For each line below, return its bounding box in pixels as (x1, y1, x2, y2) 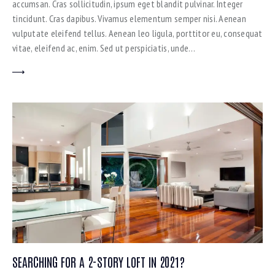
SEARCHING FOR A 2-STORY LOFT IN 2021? (12, 253, 185, 269)
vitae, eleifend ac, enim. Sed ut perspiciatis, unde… (12, 41, 196, 54)
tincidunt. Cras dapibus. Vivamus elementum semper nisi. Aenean (12, 12, 246, 25)
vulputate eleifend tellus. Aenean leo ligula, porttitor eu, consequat (12, 26, 263, 39)
